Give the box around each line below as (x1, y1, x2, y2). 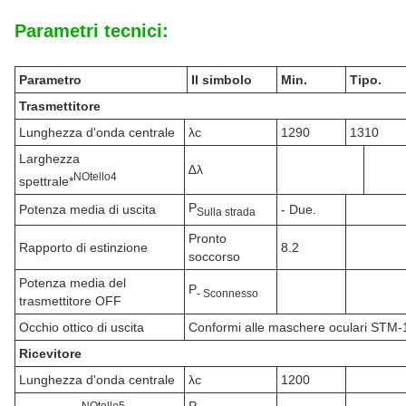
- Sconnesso (197, 286, 258, 299)
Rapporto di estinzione (19, 240, 148, 255)
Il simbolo (191, 72, 252, 87)
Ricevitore (19, 346, 82, 361)
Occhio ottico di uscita (19, 320, 144, 334)
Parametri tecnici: (14, 21, 169, 41)
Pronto (188, 231, 227, 246)
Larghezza (19, 151, 80, 166)
